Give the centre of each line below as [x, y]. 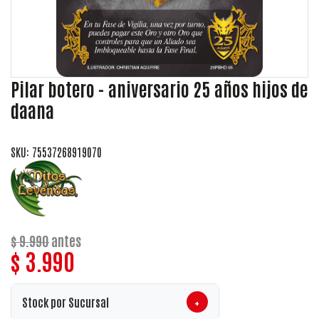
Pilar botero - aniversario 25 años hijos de [159, 88]
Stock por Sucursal [66, 302]
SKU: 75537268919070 [56, 151]
